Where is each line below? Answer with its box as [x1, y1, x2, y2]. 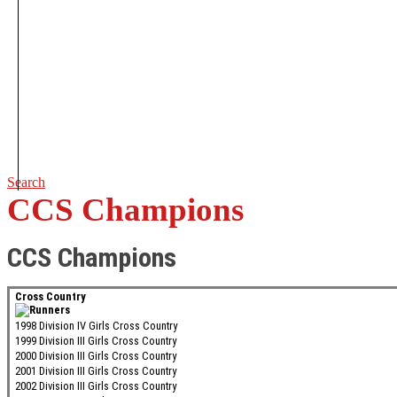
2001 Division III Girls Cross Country [15, 364, 176, 378]
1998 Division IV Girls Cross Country [15, 319, 177, 333]
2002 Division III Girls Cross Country [15, 379, 176, 393]
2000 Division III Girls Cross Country [15, 349, 176, 363]
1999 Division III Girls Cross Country [15, 334, 176, 348]
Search [7, 175, 45, 191]
